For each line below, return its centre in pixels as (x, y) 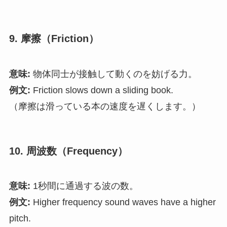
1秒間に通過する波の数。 (84, 186)
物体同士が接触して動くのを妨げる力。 (113, 74)
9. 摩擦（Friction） (54, 39)
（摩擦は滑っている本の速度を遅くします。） (105, 106)
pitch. (20, 219)
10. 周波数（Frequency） (68, 151)
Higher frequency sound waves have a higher (123, 202)
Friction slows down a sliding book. (102, 90)
